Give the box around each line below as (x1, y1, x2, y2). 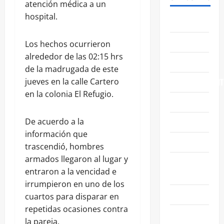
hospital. (25, 11, 57, 22)
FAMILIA (169, 115, 196, 128)
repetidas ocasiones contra (25, 203, 128, 215)
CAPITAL (169, 168, 197, 180)
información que (25, 128, 87, 140)
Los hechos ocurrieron (25, 38, 110, 50)
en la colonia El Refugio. (25, 88, 113, 100)
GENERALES (169, 135, 206, 148)
